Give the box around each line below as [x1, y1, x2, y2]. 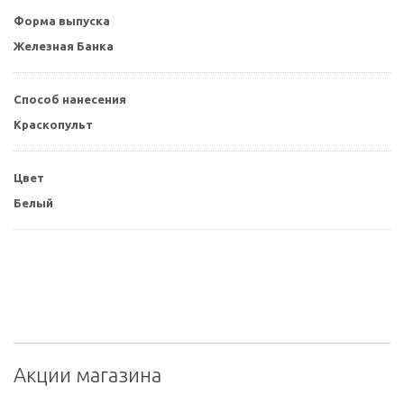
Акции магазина [14, 363, 161, 387]
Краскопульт [14, 118, 93, 132]
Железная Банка [14, 40, 114, 53]
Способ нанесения [14, 93, 126, 106]
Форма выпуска [14, 14, 110, 28]
